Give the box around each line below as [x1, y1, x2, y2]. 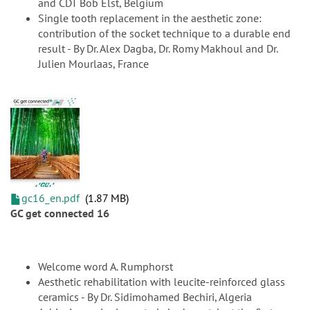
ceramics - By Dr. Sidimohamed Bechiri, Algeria [38, 290, 252, 304]
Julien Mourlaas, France [38, 57, 149, 71]
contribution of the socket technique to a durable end [38, 26, 291, 41]
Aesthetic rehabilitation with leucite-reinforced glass [38, 275, 285, 289]
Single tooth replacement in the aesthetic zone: [38, 11, 262, 26]
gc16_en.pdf [21, 191, 80, 206]
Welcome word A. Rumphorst [38, 259, 173, 274]
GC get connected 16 [10, 206, 109, 221]
